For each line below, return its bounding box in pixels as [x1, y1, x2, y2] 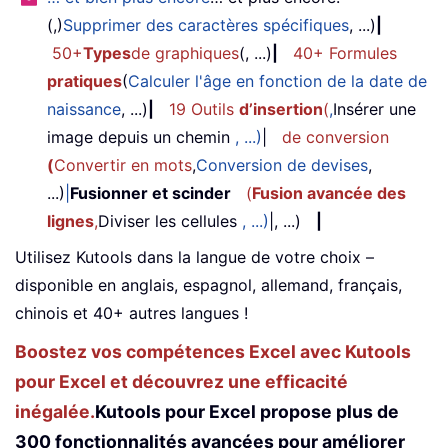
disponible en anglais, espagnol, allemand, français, [15, 274, 402, 295]
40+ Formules [293, 42, 397, 63]
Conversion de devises [196, 154, 368, 175]
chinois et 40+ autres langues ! [15, 302, 248, 323]
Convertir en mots [54, 154, 192, 175]
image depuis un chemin [47, 126, 235, 147]
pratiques [47, 70, 122, 91]
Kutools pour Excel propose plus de [95, 400, 399, 422]
